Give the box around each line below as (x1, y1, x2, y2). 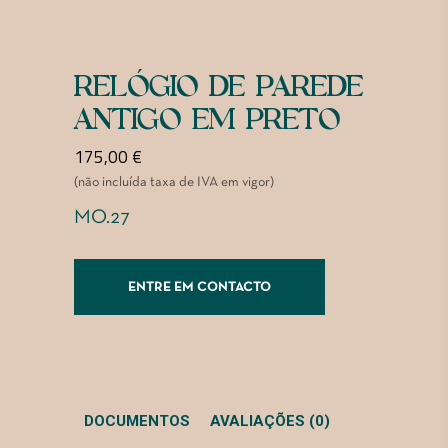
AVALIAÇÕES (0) (210, 412, 330, 431)
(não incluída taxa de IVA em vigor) (74, 176, 274, 190)
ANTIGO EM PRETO (74, 102, 340, 138)
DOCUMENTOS (84, 412, 190, 431)
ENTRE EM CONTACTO (128, 281, 271, 295)
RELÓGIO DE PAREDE (74, 69, 363, 105)
